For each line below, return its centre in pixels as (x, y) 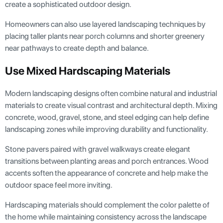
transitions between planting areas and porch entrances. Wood (107, 161)
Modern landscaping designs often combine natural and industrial (111, 94)
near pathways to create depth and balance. (77, 48)
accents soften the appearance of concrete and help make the (107, 173)
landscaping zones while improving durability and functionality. (107, 129)
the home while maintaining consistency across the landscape (106, 217)
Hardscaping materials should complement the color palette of (107, 205)
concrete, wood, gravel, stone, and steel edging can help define (107, 117)
